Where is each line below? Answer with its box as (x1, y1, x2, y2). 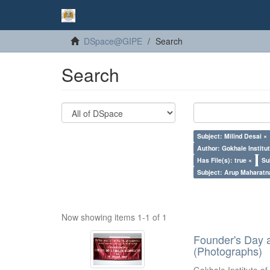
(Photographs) (193, 243, 263, 259)
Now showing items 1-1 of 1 (61, 211, 167, 223)
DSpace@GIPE (84, 35, 142, 47)
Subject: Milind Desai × (197, 131, 268, 140)
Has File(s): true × (197, 155, 253, 165)
